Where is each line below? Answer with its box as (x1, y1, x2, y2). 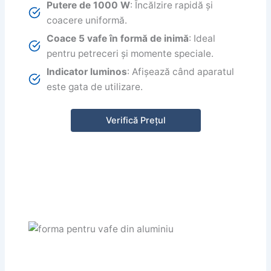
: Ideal (189, 33, 216, 45)
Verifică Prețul (105, 114, 166, 126)
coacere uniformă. (47, 15, 128, 27)
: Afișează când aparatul (127, 66, 235, 78)
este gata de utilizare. (47, 81, 143, 93)
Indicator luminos (47, 66, 128, 78)
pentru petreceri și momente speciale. (47, 48, 214, 60)
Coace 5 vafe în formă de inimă (47, 33, 189, 45)
